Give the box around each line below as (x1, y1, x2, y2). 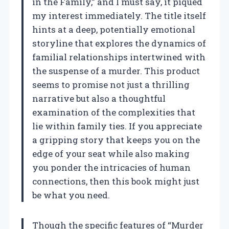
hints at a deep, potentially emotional (32, 23, 195, 35)
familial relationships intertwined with (32, 51, 205, 63)
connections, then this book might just (32, 175, 199, 187)
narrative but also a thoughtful (32, 92, 166, 104)
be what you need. (32, 189, 110, 201)
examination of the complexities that (32, 106, 195, 118)
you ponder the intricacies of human (32, 161, 191, 173)
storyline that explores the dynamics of (32, 37, 206, 49)
